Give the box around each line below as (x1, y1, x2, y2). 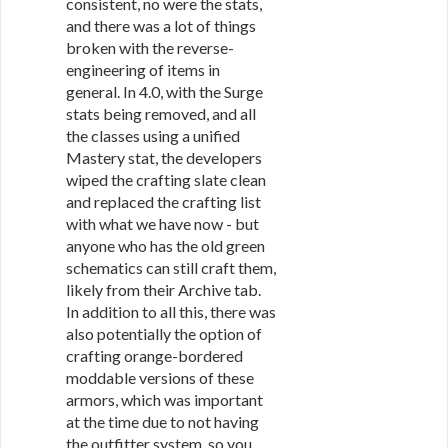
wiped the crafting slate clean (66, 170, 266, 189)
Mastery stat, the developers (66, 148, 262, 167)
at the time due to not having (66, 412, 259, 431)
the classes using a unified (66, 126, 240, 145)
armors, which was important (66, 390, 263, 409)
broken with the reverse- (66, 38, 234, 57)
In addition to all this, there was (66, 302, 276, 321)
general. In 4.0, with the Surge (66, 82, 263, 101)
